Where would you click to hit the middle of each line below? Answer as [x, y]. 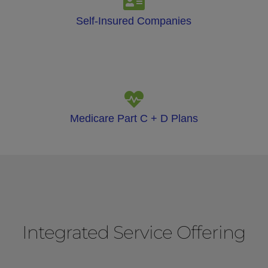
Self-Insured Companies [134, 21]
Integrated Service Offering [134, 232]
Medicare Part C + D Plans [134, 118]
